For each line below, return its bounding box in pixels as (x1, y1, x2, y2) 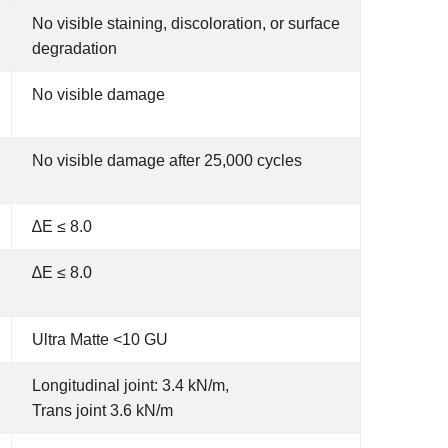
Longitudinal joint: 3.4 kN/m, (32, 377, 229, 394)
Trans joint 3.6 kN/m (32, 402, 173, 419)
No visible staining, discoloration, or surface (32, 15, 340, 32)
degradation (32, 40, 117, 57)
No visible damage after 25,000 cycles (32, 152, 302, 169)
